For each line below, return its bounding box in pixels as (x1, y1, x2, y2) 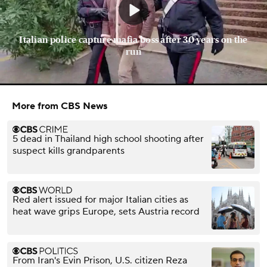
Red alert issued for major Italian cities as (13, 194, 188, 206)
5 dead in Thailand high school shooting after (13, 133, 204, 145)
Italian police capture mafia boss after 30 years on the (19, 35, 248, 45)
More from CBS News (12, 100, 107, 113)
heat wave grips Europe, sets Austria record (13, 206, 200, 218)
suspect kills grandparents (13, 145, 125, 157)
